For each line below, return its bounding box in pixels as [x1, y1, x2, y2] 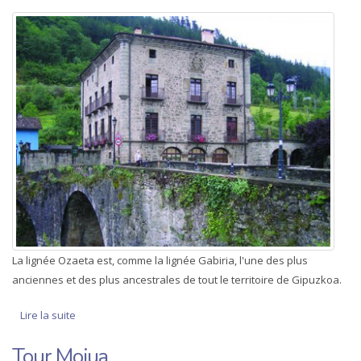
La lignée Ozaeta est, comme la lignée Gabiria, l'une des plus [12, 252, 308, 268]
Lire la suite [20, 307, 76, 322]
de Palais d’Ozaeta [76, 307, 168, 322]
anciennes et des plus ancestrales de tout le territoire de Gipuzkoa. [12, 272, 342, 287]
